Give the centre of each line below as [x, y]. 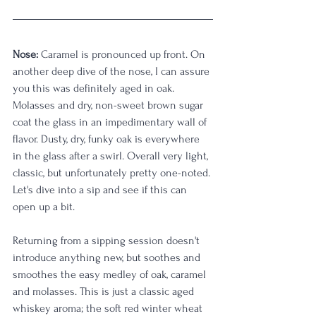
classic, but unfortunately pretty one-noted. [113, 173]
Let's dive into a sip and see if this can [101, 190]
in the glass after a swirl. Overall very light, [112, 156]
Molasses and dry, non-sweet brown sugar [109, 105]
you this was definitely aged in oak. [95, 88]
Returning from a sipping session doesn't [108, 241]
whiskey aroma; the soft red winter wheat [109, 308]
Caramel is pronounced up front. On [123, 54]
